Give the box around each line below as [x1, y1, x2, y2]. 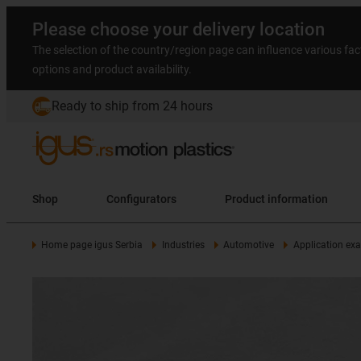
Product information [268, 192, 328, 205]
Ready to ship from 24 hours [52, 98, 213, 114]
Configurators [106, 192, 176, 205]
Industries [161, 239, 205, 251]
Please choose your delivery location [32, 19, 325, 39]
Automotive [223, 239, 275, 251]
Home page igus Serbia [41, 239, 143, 251]
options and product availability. [32, 63, 192, 76]
